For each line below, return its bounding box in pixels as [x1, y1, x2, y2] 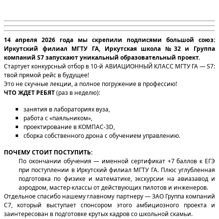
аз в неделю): [62, 88, 100, 97]
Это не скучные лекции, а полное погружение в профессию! [4, 79, 177, 88]
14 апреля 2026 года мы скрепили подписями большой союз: [4, 35, 215, 44]
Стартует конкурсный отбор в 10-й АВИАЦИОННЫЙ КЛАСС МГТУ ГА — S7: [4, 62, 215, 70]
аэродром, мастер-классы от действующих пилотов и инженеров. [19, 183, 208, 192]
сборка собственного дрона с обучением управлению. [23, 131, 180, 140]
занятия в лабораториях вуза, [23, 105, 111, 113]
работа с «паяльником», [23, 113, 94, 122]
